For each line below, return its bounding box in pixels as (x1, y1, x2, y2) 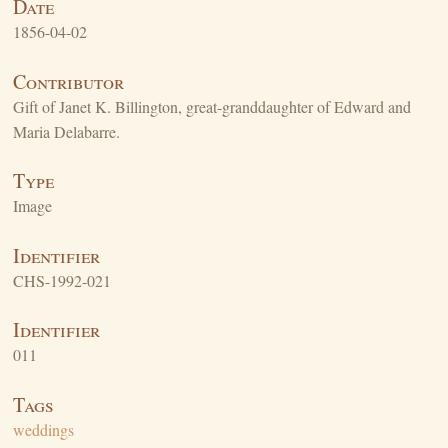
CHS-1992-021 (12, 269, 111, 291)
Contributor (12, 67, 124, 95)
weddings (12, 419, 74, 441)
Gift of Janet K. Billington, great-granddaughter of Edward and (12, 95, 411, 117)
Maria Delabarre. (12, 120, 120, 142)
